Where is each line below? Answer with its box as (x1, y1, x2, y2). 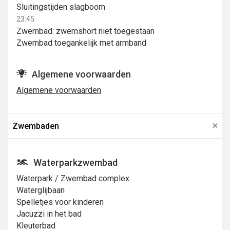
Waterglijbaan (16, 185, 65, 196)
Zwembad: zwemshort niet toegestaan (16, 26, 155, 36)
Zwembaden (12, 121, 59, 131)
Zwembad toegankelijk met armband (16, 38, 146, 48)
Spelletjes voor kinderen (16, 197, 104, 207)
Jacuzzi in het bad (16, 209, 82, 219)
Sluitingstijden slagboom (16, 2, 105, 12)
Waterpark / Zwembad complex (16, 174, 129, 184)
